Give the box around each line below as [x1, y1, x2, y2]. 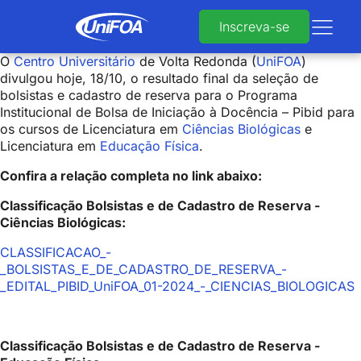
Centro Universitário [14, 53, 135, 69]
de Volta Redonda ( [135, 53, 256, 69]
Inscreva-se [219, 19, 289, 35]
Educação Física [100, 138, 199, 154]
